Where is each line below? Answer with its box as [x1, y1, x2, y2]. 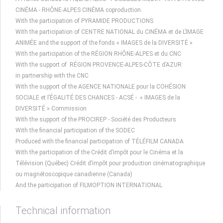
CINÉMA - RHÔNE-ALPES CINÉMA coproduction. [15, 6, 142, 13]
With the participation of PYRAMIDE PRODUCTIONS [15, 17, 153, 24]
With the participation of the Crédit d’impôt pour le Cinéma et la [15, 149, 183, 156]
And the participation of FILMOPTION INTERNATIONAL [15, 182, 162, 189]
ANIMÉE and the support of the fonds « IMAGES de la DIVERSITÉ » [15, 39, 193, 46]
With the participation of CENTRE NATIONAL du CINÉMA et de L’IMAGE [15, 28, 204, 35]
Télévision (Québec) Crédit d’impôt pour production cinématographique [15, 160, 205, 167]
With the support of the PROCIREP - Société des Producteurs [15, 116, 176, 123]
